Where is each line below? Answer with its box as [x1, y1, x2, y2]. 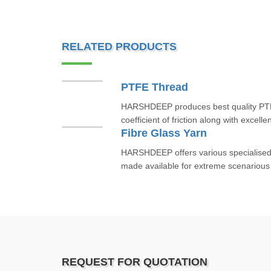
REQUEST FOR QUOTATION [62, 256, 207, 268]
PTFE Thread [120, 81, 188, 93]
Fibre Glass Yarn [120, 127, 207, 139]
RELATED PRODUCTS [62, 41, 177, 53]
